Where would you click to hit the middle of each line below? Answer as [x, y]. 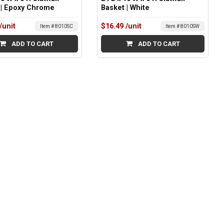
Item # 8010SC [57, 26]
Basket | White [125, 8]
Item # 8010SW [182, 26]
